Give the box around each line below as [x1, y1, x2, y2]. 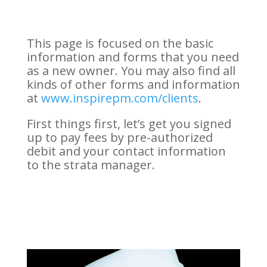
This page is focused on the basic [26, 35, 213, 51]
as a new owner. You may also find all [26, 62, 235, 79]
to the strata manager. [26, 156, 155, 173]
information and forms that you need [26, 48, 239, 65]
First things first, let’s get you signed [26, 115, 231, 132]
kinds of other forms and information [26, 76, 240, 92]
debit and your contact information [26, 142, 226, 159]
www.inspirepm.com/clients [41, 89, 198, 106]
